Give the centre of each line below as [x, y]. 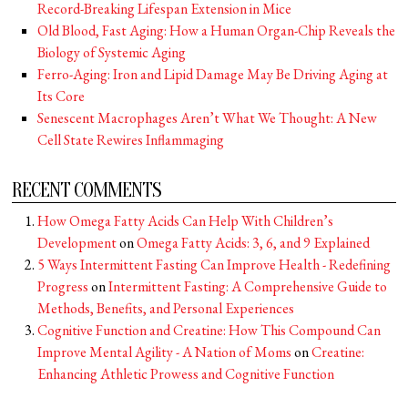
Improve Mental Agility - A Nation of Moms [165, 352]
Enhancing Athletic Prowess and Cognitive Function [186, 374]
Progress [63, 286]
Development [77, 243]
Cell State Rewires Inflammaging [131, 140]
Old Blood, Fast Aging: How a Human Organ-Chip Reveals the [217, 31]
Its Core [61, 96]
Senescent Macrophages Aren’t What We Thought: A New [208, 118]
